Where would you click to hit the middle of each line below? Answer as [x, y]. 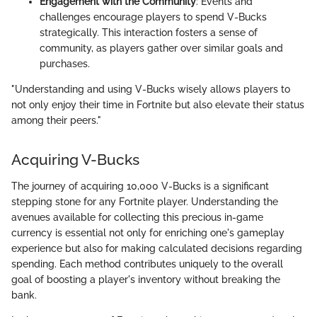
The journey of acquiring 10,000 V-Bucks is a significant [140, 186]
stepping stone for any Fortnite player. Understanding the [145, 202]
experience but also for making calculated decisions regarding [157, 249]
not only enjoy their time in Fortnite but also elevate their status [158, 104]
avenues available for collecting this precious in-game [137, 218]
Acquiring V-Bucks [75, 159]
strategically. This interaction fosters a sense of [149, 32]
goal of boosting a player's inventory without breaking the [146, 280]
